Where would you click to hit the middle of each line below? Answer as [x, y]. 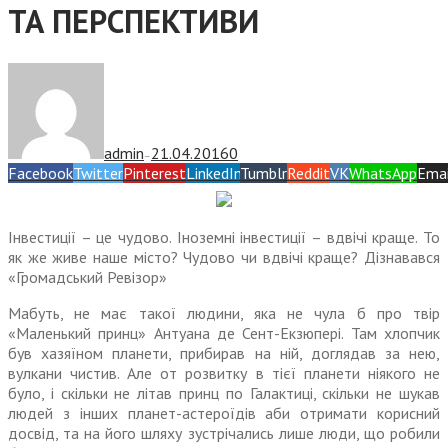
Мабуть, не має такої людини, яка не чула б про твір [224, 313]
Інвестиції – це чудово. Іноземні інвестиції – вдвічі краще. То [224, 237]
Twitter [98, 173]
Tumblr [263, 173]
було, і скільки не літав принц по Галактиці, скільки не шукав [224, 393]
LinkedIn [213, 173]
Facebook [40, 173]
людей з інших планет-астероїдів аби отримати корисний [224, 413]
